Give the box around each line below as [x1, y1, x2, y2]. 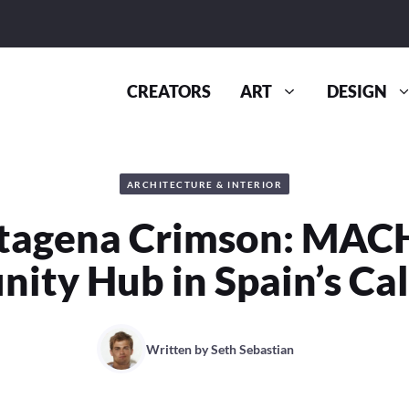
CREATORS [127, 82, 212, 102]
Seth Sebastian [211, 341, 294, 357]
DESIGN [326, 82, 387, 102]
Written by [146, 341, 211, 357]
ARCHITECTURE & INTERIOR [126, 178, 283, 190]
